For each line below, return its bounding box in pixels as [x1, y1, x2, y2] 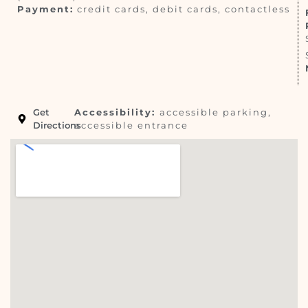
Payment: [17, 3, 74, 14]
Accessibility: [74, 106, 159, 118]
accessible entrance [74, 119, 188, 131]
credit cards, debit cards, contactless [74, 3, 290, 14]
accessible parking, [159, 106, 272, 118]
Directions [32, 119, 81, 131]
